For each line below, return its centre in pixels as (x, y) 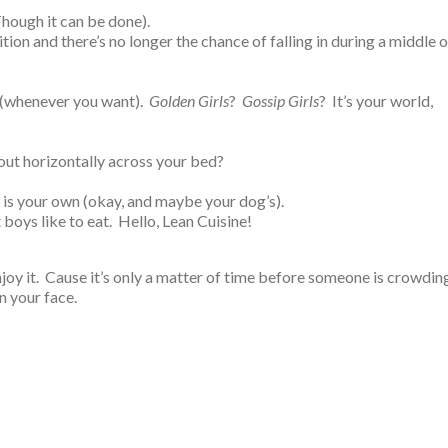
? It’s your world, (376, 100)
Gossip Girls (280, 100)
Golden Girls (189, 100)
